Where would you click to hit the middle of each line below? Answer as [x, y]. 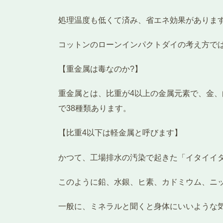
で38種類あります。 [95, 109]
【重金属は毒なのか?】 [100, 69]
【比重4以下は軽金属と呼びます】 [120, 133]
